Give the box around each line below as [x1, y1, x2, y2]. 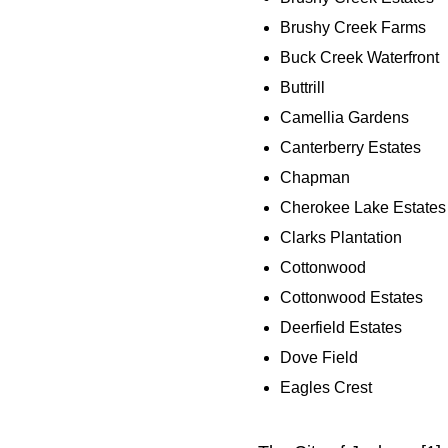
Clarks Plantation [280, 229, 402, 247]
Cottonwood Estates [280, 289, 423, 307]
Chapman [280, 169, 350, 187]
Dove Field [280, 349, 358, 367]
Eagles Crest [280, 379, 372, 397]
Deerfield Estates [280, 319, 402, 337]
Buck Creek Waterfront [280, 49, 439, 67]
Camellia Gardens [280, 109, 409, 127]
